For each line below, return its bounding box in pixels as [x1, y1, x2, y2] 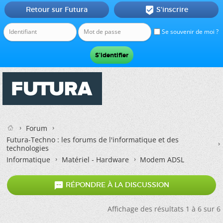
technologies [6, 143, 49, 153]
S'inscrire [156, 5, 188, 14]
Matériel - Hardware [62, 155, 129, 164]
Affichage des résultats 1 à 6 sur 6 [108, 204, 221, 214]
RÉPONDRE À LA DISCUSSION [64, 180, 169, 190]
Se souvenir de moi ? [160, 27, 219, 36]
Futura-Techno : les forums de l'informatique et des [6, 135, 179, 144]
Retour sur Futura [25, 5, 88, 14]
